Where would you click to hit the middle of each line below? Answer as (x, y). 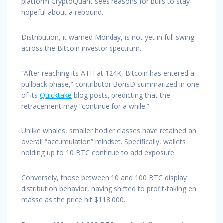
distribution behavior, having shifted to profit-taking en (109, 188)
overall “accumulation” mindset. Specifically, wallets (104, 141)
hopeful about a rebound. (62, 12)
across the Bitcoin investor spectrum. (81, 48)
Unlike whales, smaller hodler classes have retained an (109, 130)
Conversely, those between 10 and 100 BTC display (104, 177)
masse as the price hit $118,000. (73, 199)
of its (31, 95)
